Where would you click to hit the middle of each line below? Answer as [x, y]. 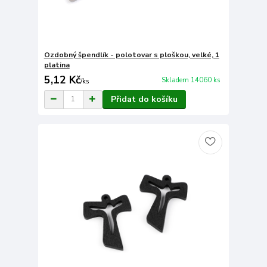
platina [57, 65]
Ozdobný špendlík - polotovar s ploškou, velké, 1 [131, 55]
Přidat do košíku [144, 99]
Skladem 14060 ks [191, 80]
